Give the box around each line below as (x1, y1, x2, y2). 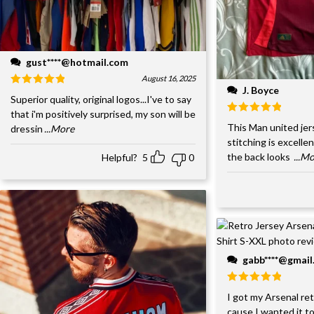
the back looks (227, 150, 293, 163)
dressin (11, 123, 43, 135)
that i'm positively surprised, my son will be (11, 108, 196, 121)
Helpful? (102, 151, 138, 164)
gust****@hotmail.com (26, 56, 128, 69)
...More (44, 123, 74, 135)
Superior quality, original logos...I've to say (11, 93, 191, 106)
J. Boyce (243, 83, 280, 96)
